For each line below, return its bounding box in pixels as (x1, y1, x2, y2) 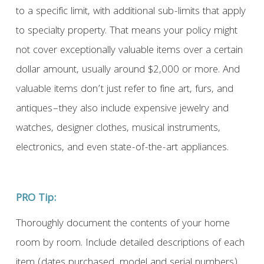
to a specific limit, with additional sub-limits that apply (15, 4, 246, 21)
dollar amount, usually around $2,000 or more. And (15, 62, 240, 80)
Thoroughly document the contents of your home (15, 216, 230, 233)
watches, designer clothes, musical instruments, (15, 120, 220, 138)
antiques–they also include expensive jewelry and (15, 101, 229, 118)
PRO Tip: (15, 190, 56, 208)
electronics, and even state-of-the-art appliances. (15, 140, 229, 157)
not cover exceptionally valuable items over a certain (15, 42, 243, 60)
